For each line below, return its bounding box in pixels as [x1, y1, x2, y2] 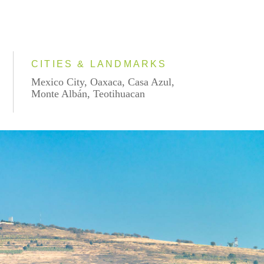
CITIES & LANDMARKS [31, 59, 167, 69]
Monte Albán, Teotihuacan [31, 88, 146, 100]
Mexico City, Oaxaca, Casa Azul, [31, 76, 175, 88]
